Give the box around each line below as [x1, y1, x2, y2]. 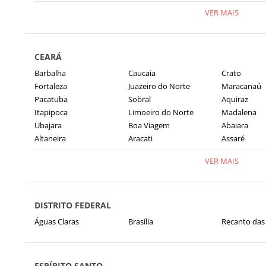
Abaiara [221, 120, 248, 131]
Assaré [221, 133, 245, 144]
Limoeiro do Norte [128, 107, 194, 118]
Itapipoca [34, 107, 68, 118]
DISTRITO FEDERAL [34, 199, 111, 211]
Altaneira [34, 133, 66, 144]
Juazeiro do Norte [128, 81, 190, 91]
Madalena [221, 107, 256, 118]
